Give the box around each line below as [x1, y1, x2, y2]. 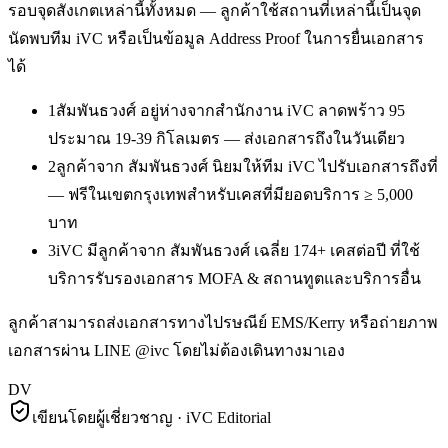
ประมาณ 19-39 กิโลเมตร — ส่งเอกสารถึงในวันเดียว [48, 130, 405, 148]
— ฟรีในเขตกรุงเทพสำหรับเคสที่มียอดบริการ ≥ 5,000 [48, 186, 413, 204]
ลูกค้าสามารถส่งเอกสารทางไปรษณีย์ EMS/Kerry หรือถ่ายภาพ [8, 314, 438, 332]
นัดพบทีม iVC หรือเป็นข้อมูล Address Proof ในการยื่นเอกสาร [8, 30, 424, 48]
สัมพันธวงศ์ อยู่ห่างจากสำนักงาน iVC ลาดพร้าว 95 [56, 102, 405, 120]
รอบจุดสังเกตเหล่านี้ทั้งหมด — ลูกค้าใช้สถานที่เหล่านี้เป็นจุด [8, 2, 421, 20]
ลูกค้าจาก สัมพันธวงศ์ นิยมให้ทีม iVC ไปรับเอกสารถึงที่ [56, 158, 438, 176]
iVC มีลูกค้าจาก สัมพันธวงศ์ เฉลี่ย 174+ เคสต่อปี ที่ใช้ [56, 242, 420, 260]
